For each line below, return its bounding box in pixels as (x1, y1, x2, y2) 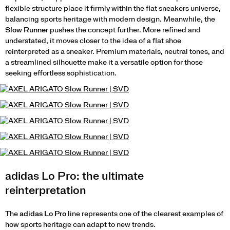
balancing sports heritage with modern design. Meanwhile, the (5, 16, 215, 23)
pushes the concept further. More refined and (48, 27, 201, 34)
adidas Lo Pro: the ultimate (5, 171, 144, 182)
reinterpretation (5, 185, 86, 196)
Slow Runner (5, 27, 48, 34)
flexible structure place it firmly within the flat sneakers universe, (5, 5, 221, 12)
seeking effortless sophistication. (5, 70, 117, 77)
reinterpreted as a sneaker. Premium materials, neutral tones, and (5, 48, 224, 55)
